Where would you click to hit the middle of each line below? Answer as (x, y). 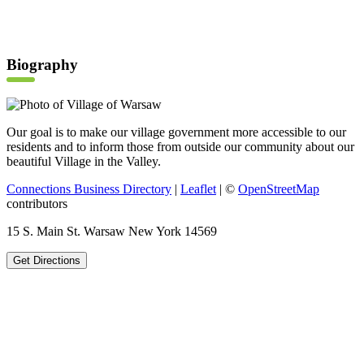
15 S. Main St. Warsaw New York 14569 (112, 232)
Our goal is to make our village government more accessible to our (176, 132)
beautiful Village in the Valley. (84, 162)
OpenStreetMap (279, 189)
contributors (37, 204)
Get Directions (47, 261)
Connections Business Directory (89, 189)
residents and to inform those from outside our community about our (180, 147)
